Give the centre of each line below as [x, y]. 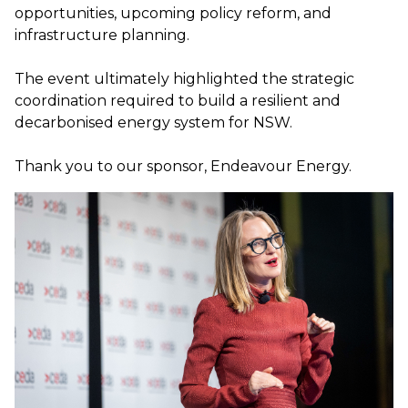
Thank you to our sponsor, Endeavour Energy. [183, 166]
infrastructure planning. [102, 35]
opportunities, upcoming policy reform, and [173, 13]
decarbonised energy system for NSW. [153, 122]
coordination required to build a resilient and [178, 101]
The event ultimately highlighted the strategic [184, 79]
